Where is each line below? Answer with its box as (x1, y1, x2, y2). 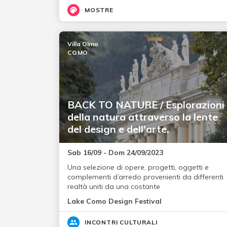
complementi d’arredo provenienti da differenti (67, 172, 223, 182)
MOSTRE (85, 6, 113, 14)
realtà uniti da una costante (67, 182, 160, 192)
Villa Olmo (67, 40, 98, 48)
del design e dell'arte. (67, 123, 169, 136)
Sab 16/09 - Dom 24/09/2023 (67, 148, 163, 158)
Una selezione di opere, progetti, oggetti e (67, 163, 209, 172)
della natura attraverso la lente (67, 110, 218, 124)
